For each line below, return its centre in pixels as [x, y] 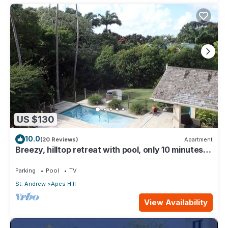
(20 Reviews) [59, 139]
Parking [25, 171]
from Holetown [45, 159]
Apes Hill [63, 184]
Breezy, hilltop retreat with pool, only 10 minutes [109, 150]
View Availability [176, 203]
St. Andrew [31, 184]
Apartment [198, 139]
